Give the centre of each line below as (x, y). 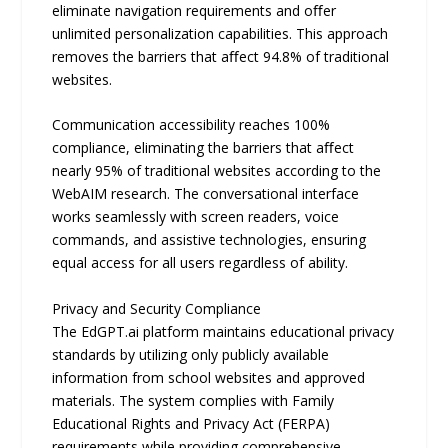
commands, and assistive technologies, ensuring (209, 240)
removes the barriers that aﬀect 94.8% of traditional (221, 57)
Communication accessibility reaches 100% (191, 125)
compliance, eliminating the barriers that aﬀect (203, 148)
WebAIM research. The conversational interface (206, 194)
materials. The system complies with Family (193, 400)
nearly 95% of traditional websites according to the (217, 171)
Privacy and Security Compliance (157, 308)
